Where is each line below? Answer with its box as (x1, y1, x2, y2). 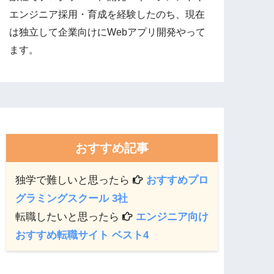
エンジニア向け (136, 211, 209, 223)
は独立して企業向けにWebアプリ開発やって (9, 26, 206, 37)
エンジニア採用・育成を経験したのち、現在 (9, 9, 206, 20)
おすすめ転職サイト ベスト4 (15, 229, 149, 242)
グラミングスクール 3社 (15, 193, 128, 205)
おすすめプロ (146, 174, 209, 187)
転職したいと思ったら (15, 211, 123, 223)
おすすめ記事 (75, 141, 149, 155)
